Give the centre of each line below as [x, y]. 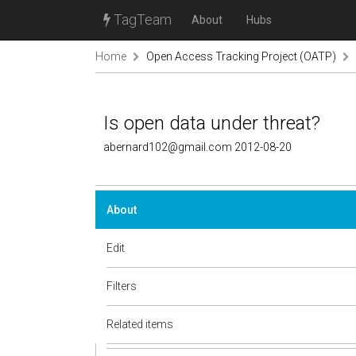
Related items [140, 324]
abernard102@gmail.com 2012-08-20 [197, 147]
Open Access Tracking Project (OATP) [241, 56]
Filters [122, 286]
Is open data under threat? [212, 123]
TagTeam [141, 19]
